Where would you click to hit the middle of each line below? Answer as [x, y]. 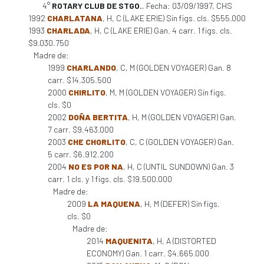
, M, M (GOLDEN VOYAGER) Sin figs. [166, 92]
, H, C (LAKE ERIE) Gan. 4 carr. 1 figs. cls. [161, 30]
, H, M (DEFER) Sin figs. [180, 204]
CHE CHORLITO [97, 142]
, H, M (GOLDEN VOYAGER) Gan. [182, 117]
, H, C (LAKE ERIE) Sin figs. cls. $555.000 [174, 18]
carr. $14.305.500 [80, 80]
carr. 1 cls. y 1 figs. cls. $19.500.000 [110, 179]
